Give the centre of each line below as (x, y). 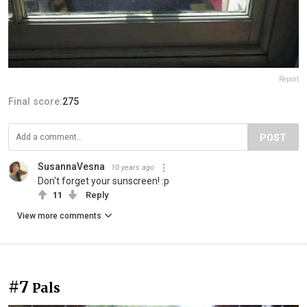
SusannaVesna (71, 167)
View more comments (59, 216)
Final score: (35, 102)
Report (289, 79)
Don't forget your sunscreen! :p (103, 181)
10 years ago (133, 168)
